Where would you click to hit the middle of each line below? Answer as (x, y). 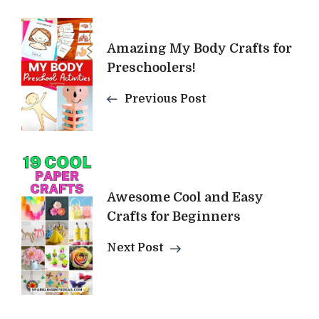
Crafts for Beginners (174, 217)
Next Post (135, 248)
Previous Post (165, 99)
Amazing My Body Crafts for (199, 48)
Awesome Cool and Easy (185, 198)
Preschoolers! (151, 67)
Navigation (90, 64)
